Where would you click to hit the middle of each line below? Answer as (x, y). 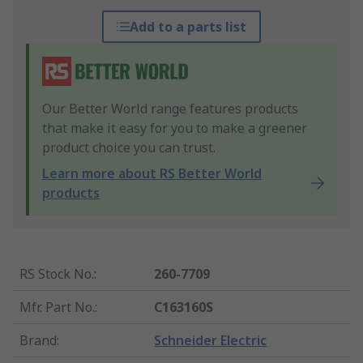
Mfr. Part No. (57, 307)
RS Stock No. (57, 274)
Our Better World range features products (170, 109)
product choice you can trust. (129, 148)
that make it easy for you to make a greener (175, 128)
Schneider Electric (211, 341)
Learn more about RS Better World (152, 174)
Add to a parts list (188, 27)
